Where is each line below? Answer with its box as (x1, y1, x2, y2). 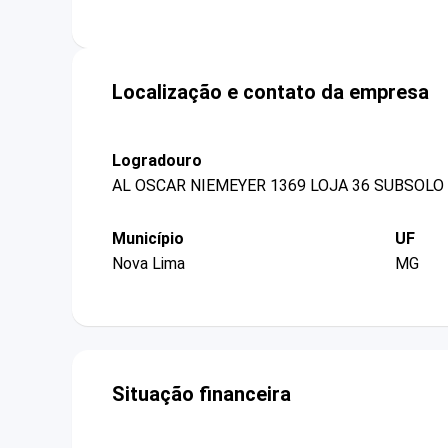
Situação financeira (112, 382, 291, 407)
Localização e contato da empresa (112, 79, 429, 104)
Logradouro (112, 150, 202, 170)
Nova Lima (112, 254, 185, 274)
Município (112, 228, 184, 248)
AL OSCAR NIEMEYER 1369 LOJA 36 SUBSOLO (112, 175, 444, 195)
